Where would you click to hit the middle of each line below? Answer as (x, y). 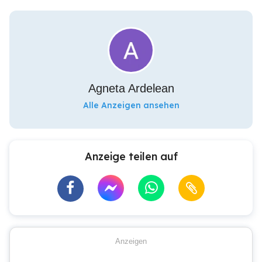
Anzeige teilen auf (131, 156)
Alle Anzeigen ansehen (131, 105)
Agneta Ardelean (131, 88)
